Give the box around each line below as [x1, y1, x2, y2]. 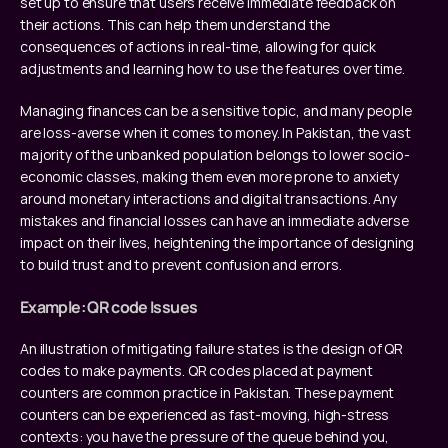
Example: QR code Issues [20, 295, 198, 318]
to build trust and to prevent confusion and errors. [20, 254, 342, 274]
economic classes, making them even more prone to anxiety [20, 166, 400, 186]
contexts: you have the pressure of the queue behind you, [20, 426, 390, 446]
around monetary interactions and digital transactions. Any [20, 188, 397, 208]
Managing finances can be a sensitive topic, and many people [20, 100, 412, 120]
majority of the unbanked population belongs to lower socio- [20, 144, 410, 164]
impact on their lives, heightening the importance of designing [20, 232, 415, 252]
